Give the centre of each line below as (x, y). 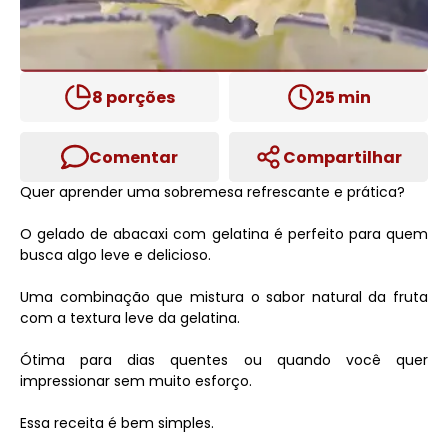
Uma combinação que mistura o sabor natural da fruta (224, 297)
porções (139, 97)
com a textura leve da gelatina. (130, 318)
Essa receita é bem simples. (117, 423)
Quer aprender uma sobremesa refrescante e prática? (212, 192)
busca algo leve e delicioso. (115, 255)
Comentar (133, 157)
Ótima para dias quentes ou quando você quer (224, 360)
